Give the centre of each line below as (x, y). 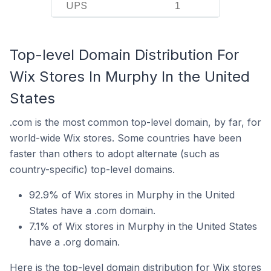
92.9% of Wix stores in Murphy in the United (132, 195)
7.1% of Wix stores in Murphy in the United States (143, 226)
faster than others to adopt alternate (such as (115, 154)
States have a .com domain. (92, 211)
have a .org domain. (74, 242)
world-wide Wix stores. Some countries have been (126, 138)
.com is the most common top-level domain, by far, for (135, 122)
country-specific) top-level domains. (92, 169)
